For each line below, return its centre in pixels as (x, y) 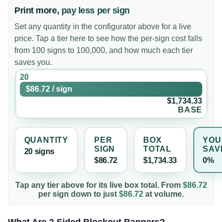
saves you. (33, 62)
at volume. (164, 194)
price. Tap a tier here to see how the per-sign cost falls (108, 39)
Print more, (37, 11)
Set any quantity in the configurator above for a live (103, 27)
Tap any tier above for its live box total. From (99, 185)
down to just (93, 194)
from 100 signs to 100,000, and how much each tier (104, 51)
